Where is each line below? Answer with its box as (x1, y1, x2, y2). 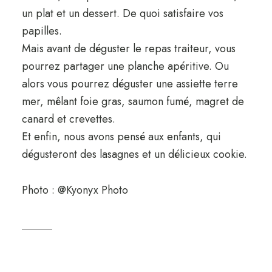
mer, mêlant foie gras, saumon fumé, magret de (21, 93, 244, 109)
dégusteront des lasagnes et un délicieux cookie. (21, 146, 247, 162)
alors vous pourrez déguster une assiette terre (21, 75, 238, 92)
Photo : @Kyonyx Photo (21, 182, 128, 198)
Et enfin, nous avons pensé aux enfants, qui (21, 128, 221, 144)
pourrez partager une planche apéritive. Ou (21, 58, 229, 74)
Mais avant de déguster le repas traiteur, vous (21, 40, 236, 56)
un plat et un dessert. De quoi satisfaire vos (21, 5, 223, 21)
